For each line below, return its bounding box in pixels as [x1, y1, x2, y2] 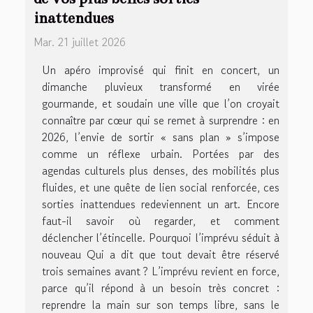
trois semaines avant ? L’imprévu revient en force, [42, 263, 279, 280]
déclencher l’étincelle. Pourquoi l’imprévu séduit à [42, 229, 279, 247]
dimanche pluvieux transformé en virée [42, 78, 279, 96]
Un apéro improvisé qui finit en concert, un [42, 61, 279, 79]
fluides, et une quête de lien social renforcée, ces [42, 179, 279, 196]
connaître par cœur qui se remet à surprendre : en [42, 112, 279, 129]
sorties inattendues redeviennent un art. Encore [42, 196, 279, 213]
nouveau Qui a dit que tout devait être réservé [42, 246, 279, 263]
